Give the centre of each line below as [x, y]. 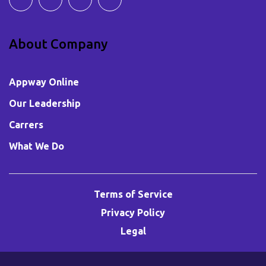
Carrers [26, 125]
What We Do [37, 146]
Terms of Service [133, 194]
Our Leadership [45, 104]
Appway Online [44, 82]
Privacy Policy [133, 213]
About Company [58, 44]
